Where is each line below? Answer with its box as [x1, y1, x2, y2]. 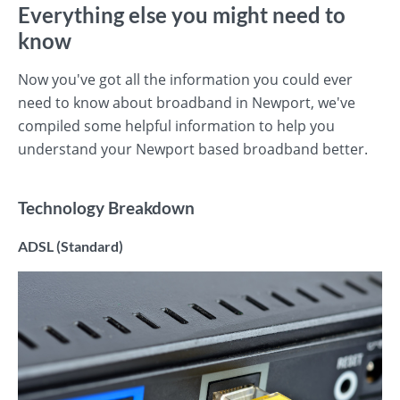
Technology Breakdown [18, 198, 195, 218]
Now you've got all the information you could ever [18, 70, 353, 89]
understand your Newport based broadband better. [18, 139, 368, 159]
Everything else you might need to [18, 2, 346, 28]
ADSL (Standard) [18, 237, 123, 254]
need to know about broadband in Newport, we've [18, 93, 355, 112]
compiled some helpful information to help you [18, 116, 335, 136]
